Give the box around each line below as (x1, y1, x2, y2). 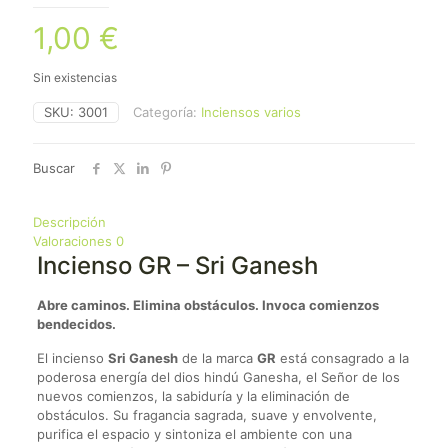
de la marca (177, 350, 257, 367)
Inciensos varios (201, 104, 301, 121)
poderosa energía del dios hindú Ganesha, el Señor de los (36, 369, 400, 386)
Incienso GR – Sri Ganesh (36, 251, 318, 281)
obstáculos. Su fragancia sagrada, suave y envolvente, (36, 407, 377, 424)
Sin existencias (33, 70, 117, 86)
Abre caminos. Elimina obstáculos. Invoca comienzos (36, 297, 379, 314)
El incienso (36, 350, 108, 367)
